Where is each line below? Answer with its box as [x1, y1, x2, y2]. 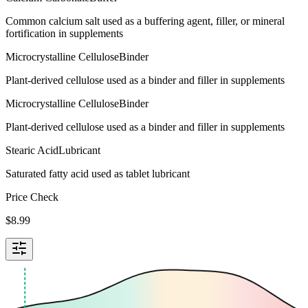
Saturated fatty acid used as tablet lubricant [5, 167, 190, 179]
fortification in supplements [5, 27, 123, 39]
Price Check [5, 190, 58, 203]
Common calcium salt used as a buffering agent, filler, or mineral [5, 14, 285, 27]
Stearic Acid [5, 144, 58, 156]
